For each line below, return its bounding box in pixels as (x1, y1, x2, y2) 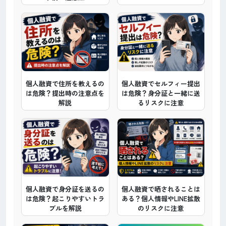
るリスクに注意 (138, 97, 184, 107)
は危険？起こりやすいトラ (26, 193, 105, 203)
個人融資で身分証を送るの (26, 184, 105, 194)
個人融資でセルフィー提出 (121, 78, 200, 88)
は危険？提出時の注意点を (26, 88, 105, 98)
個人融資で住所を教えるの (26, 78, 105, 88)
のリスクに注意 (138, 203, 184, 213)
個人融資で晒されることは (121, 184, 200, 194)
